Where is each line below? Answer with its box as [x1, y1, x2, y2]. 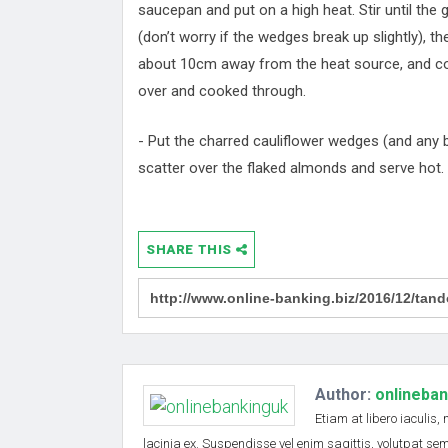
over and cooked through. [138, 82, 306, 101]
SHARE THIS [146, 242, 236, 258]
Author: [315, 385, 375, 405]
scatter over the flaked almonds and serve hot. [138, 158, 444, 177]
